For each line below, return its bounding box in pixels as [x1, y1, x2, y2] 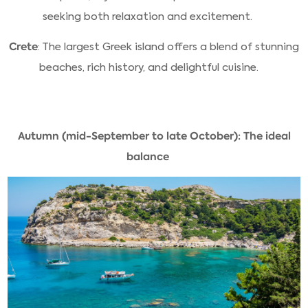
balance [126, 148, 169, 164]
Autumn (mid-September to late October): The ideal [17, 129, 291, 144]
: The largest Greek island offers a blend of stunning [38, 40, 299, 54]
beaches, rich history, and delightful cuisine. [39, 60, 258, 74]
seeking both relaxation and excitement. [43, 9, 255, 23]
